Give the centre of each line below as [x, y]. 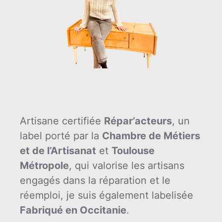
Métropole [44, 165]
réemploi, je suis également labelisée [107, 195]
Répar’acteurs [138, 121]
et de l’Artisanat [58, 150]
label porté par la [61, 136]
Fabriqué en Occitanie [73, 210]
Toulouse [133, 150]
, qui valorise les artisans [127, 165]
